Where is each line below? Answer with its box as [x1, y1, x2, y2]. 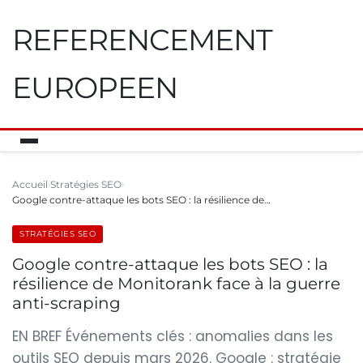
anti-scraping [12, 293, 121, 313]
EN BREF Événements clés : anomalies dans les [12, 327, 333, 346]
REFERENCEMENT [12, 22, 272, 58]
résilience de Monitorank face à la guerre [12, 274, 340, 293]
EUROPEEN [12, 70, 177, 105]
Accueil [12, 178, 48, 190]
